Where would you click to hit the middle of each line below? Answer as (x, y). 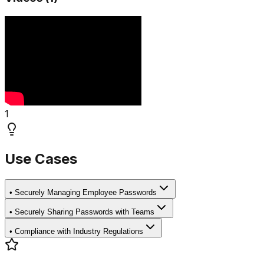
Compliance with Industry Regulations (79, 231)
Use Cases (41, 159)
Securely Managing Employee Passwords (86, 192)
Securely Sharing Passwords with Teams (85, 212)
